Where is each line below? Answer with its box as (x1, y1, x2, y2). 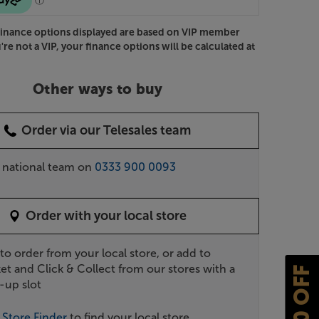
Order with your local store (26, 207, 187, 224)
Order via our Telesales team (21, 122, 192, 138)
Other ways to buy (33, 83, 163, 98)
